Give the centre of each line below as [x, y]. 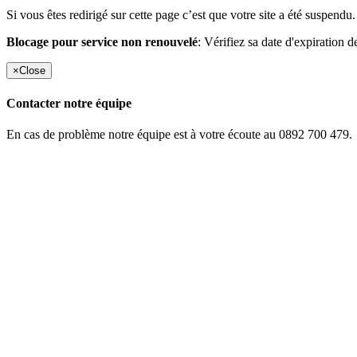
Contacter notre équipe [69, 103]
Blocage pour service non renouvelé [102, 42]
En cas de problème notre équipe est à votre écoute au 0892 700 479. [179, 134]
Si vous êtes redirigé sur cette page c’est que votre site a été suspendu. [181, 15]
